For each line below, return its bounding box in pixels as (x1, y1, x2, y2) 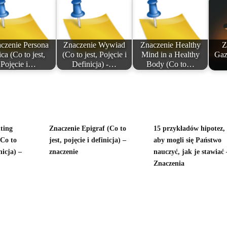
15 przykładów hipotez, (153, 124, 225, 133)
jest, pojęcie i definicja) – (49, 136, 126, 144)
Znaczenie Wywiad (63, 41, 126, 50)
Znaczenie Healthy (140, 41, 201, 50)
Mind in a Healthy (141, 50, 200, 60)
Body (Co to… (146, 60, 195, 69)
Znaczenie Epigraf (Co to (49, 124, 126, 133)
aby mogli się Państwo (153, 136, 221, 144)
